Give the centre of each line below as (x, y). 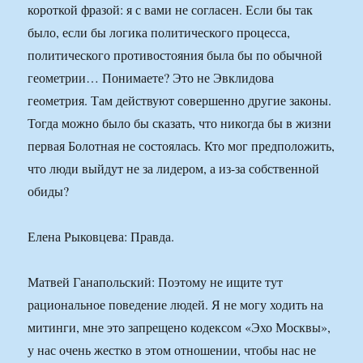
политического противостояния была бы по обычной (175, 55)
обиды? (49, 191)
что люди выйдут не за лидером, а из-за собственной (174, 169)
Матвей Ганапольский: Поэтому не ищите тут (156, 282)
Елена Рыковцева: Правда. (101, 237)
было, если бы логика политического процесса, (159, 32)
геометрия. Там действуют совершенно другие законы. (180, 100)
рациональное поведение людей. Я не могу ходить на (176, 305)
